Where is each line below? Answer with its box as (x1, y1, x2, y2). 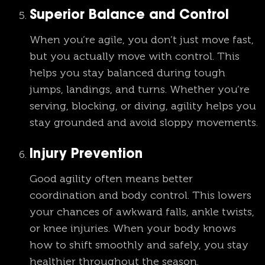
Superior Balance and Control (30, 9, 229, 23)
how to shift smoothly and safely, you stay (30, 238, 248, 252)
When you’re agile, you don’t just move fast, (30, 33, 254, 47)
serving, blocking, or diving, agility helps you (30, 99, 256, 113)
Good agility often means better (30, 172, 193, 186)
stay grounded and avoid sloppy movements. (30, 116, 258, 130)
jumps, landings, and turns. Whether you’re (30, 83, 250, 96)
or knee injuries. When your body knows (30, 222, 236, 235)
